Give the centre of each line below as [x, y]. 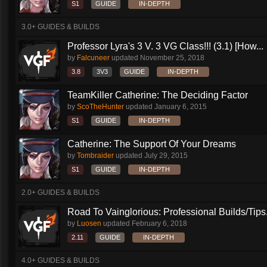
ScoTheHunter [100, 107]
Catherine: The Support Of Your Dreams [152, 144]
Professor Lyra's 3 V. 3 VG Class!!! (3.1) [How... [165, 46]
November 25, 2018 [172, 58]
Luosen [89, 223]
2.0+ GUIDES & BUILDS [60, 193]
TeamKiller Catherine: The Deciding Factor [158, 95]
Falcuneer [93, 58]
